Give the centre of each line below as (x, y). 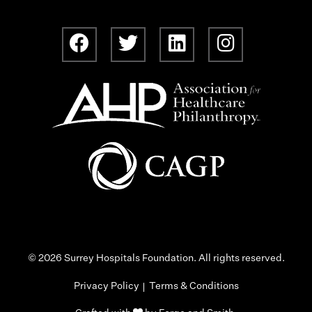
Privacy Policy (106, 286)
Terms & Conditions (194, 286)
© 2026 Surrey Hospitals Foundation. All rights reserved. (156, 258)
